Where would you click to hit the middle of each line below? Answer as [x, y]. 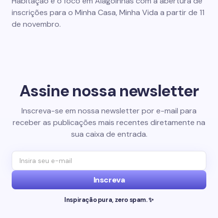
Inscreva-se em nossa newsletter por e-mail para [109, 110]
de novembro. [36, 24]
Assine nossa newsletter [109, 91]
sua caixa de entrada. [109, 134]
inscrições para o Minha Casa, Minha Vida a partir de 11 [108, 12]
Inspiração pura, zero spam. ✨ [109, 200]
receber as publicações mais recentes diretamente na [109, 122]
